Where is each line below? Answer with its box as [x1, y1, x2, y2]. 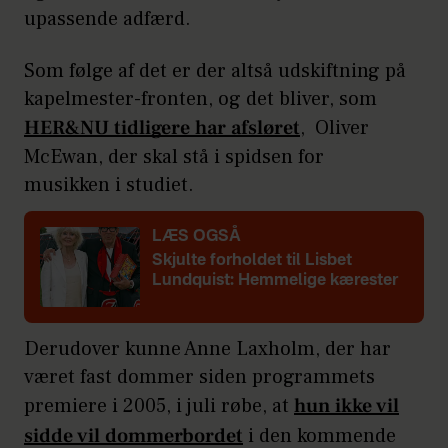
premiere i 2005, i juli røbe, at [24, 393, 294, 420]
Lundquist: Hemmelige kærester [152, 273, 398, 290]
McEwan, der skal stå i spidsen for [24, 144, 324, 171]
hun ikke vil [294, 393, 399, 420]
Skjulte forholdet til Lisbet [152, 253, 352, 270]
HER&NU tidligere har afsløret [24, 115, 300, 142]
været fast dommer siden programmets [24, 364, 375, 391]
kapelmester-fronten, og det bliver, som [24, 86, 377, 113]
